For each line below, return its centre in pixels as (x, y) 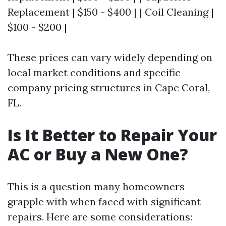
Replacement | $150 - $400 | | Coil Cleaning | (111, 12)
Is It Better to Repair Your (112, 135)
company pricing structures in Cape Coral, (109, 88)
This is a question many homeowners (96, 186)
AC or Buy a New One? (98, 154)
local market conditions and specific (94, 72)
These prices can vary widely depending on (110, 57)
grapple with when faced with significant (104, 202)
